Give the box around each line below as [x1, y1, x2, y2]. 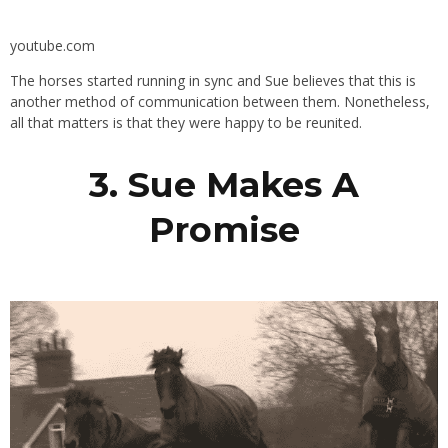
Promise [148, 208, 300, 252]
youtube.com [10, 36, 95, 56]
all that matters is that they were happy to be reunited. [10, 113, 362, 133]
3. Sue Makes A [89, 163, 359, 207]
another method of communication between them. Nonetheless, [10, 92, 430, 112]
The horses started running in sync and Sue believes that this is [10, 71, 416, 91]
